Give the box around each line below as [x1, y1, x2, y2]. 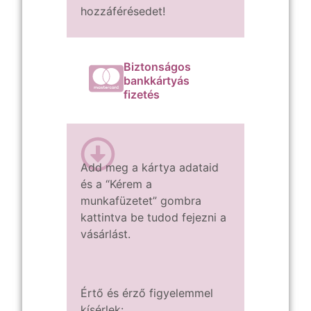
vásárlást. [81, 227, 131, 242]
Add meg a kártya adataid [81, 160, 219, 175]
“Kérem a [106, 177, 152, 192]
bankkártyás [124, 74, 190, 88]
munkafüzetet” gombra [81, 194, 201, 208]
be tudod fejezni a [131, 210, 226, 225]
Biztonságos [124, 60, 191, 74]
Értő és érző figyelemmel [81, 286, 213, 301]
